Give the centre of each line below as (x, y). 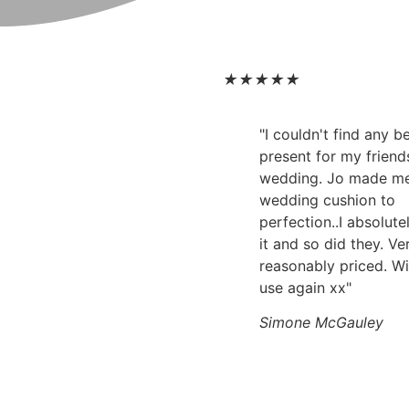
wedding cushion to (327, 199)
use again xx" (305, 287)
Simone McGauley (321, 322)
